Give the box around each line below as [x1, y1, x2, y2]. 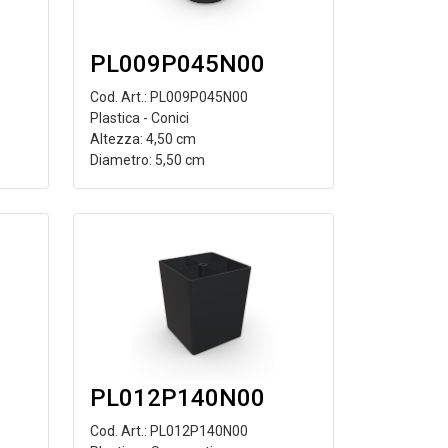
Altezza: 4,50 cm [89, 131, 196, 147]
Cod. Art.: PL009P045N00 [89, 89, 248, 105]
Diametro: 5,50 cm [89, 152, 205, 168]
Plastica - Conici [89, 110, 189, 126]
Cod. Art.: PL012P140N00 [89, 423, 248, 439]
